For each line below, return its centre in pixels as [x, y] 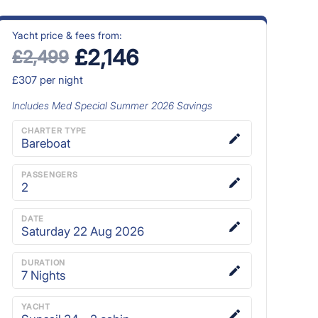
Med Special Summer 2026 [113, 105]
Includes [32, 105]
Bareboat [46, 143]
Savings [193, 105]
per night [60, 79]
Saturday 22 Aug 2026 [83, 231]
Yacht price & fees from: [67, 35]
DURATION [43, 262]
